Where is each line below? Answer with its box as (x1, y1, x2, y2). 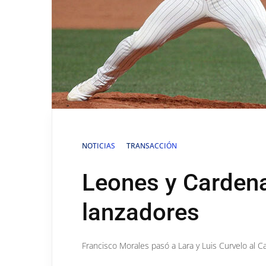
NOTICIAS (82, 141, 115, 151)
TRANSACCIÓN (126, 141, 177, 151)
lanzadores (82, 198, 199, 226)
